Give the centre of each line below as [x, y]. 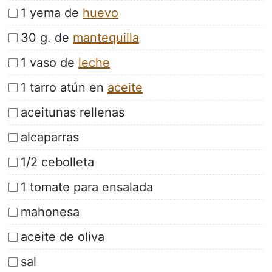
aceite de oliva [63, 237]
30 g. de [47, 38]
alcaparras [50, 138]
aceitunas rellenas [73, 113]
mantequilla [106, 38]
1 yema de [52, 13]
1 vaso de [49, 63]
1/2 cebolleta [57, 162]
